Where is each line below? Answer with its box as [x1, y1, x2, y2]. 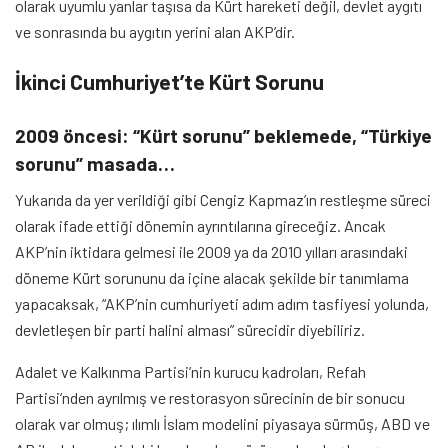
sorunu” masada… [15, 151, 175, 175]
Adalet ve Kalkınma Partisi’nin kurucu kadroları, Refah [15, 362, 366, 382]
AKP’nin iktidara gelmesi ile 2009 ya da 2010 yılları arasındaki [15, 242, 408, 262]
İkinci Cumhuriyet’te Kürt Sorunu [15, 68, 324, 95]
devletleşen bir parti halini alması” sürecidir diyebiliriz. [15, 320, 365, 340]
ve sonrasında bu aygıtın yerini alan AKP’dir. [15, 21, 295, 41]
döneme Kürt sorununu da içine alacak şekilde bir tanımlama [15, 268, 409, 288]
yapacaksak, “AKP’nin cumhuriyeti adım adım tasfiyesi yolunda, [15, 294, 429, 314]
